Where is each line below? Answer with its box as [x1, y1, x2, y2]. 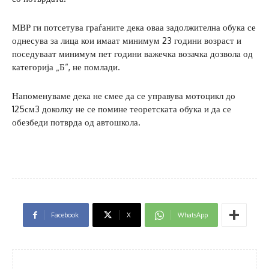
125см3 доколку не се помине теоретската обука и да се [12, 103, 231, 115]
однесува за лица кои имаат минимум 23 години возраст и [12, 35, 241, 47]
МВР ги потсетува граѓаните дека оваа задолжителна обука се [12, 22, 256, 34]
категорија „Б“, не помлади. [12, 61, 120, 73]
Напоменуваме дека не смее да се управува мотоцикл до [12, 90, 235, 102]
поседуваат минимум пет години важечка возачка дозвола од [12, 48, 253, 60]
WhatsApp [177, 211, 208, 220]
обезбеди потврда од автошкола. [12, 116, 141, 128]
